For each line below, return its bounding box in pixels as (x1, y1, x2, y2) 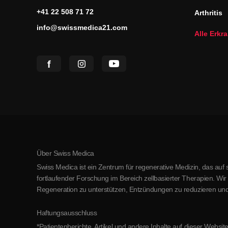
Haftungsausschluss (37, 209, 97, 217)
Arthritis (194, 9, 222, 17)
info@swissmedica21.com (37, 23, 127, 32)
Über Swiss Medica (37, 149, 94, 157)
